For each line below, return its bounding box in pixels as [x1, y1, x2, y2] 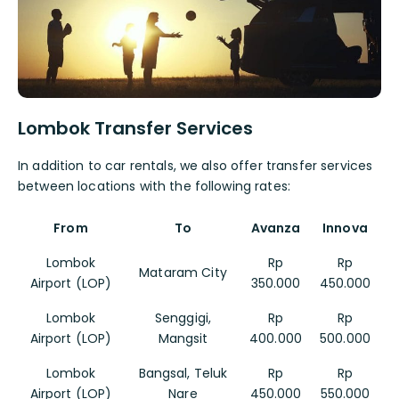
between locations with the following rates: [18, 176, 291, 195]
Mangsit [158, 329, 208, 347]
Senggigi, [154, 308, 212, 327]
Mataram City [139, 263, 227, 281]
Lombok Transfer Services [18, 115, 253, 141]
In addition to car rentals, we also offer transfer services [18, 156, 373, 175]
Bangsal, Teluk [138, 363, 228, 382]
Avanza [250, 218, 301, 237]
